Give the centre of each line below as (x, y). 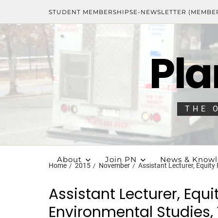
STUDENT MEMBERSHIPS (91, 12)
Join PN (121, 159)
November (114, 165)
